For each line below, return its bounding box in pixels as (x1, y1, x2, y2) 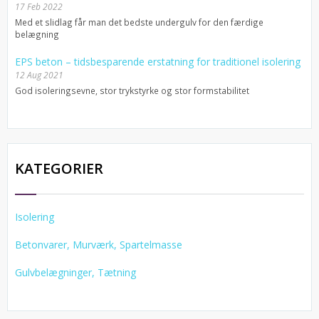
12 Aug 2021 (15, 68, 63, 81)
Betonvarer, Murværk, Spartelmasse (15, 237, 182, 251)
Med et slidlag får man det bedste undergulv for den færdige (15, 16, 263, 28)
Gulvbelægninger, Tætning (15, 265, 136, 279)
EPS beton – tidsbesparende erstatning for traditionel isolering (15, 54, 300, 68)
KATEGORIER (15, 158, 103, 178)
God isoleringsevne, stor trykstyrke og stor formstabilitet (15, 84, 249, 96)
